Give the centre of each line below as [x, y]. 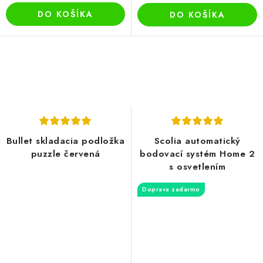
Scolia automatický [197, 141]
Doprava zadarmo [171, 190]
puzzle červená [65, 154]
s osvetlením [197, 167]
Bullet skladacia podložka [65, 141]
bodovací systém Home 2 [197, 154]
